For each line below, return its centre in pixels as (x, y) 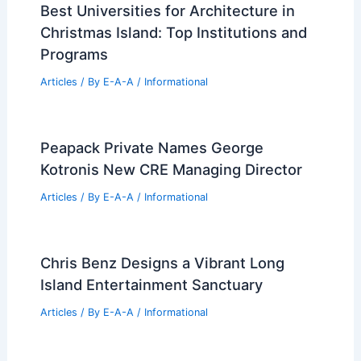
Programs (74, 54)
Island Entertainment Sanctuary (151, 284)
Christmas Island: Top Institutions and (173, 33)
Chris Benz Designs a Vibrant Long (162, 262)
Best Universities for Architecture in (167, 11)
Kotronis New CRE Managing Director (171, 169)
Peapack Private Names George (151, 147)
